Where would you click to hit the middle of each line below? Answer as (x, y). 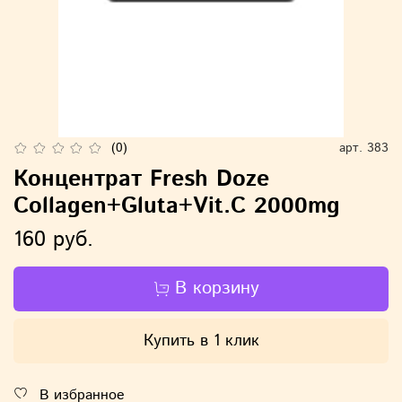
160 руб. (53, 239)
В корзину (217, 288)
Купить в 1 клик (201, 341)
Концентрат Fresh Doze (141, 179)
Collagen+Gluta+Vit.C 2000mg (177, 206)
